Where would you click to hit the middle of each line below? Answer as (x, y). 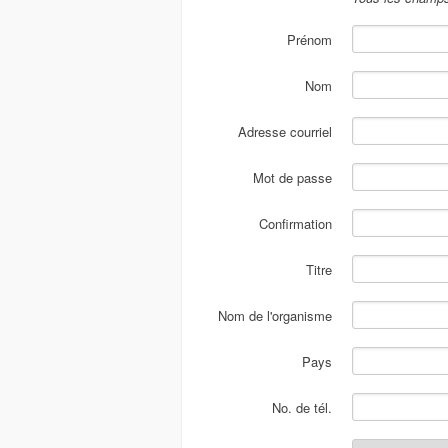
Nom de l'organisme (275, 315)
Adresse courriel (285, 131)
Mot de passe (292, 177)
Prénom (309, 39)
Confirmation (295, 223)
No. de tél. (302, 407)
